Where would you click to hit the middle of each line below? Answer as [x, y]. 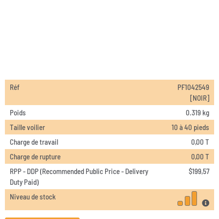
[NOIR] [200, 98]
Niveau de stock [33, 197]
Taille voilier [27, 127]
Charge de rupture [35, 157]
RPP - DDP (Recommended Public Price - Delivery [79, 171]
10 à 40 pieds [190, 127]
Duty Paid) [24, 182]
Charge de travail [34, 142]
